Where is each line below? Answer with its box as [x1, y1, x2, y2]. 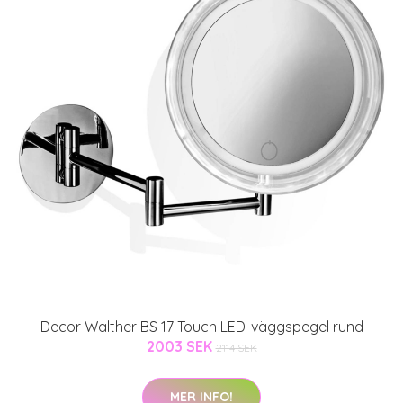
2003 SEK [146, 336, 216, 355]
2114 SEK [215, 340, 257, 354]
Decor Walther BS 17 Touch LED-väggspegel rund [40, 317, 363, 336]
